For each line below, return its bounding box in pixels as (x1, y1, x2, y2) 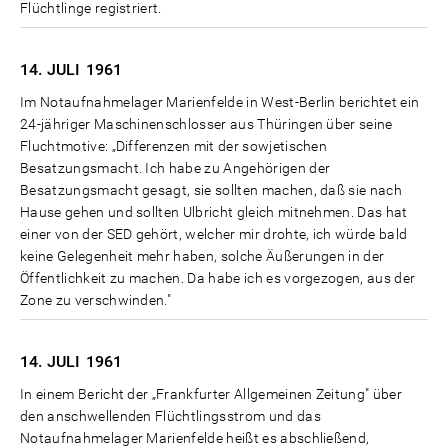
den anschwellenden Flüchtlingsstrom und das (20, 407, 321, 424)
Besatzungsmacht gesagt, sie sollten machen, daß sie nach (20, 181, 403, 198)
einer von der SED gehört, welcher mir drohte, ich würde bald (20, 225, 408, 242)
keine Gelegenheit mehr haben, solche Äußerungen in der (20, 247, 385, 264)
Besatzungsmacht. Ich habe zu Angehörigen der (20, 159, 331, 176)
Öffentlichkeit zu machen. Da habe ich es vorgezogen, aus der (20, 269, 416, 286)
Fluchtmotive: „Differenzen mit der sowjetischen (20, 137, 328, 154)
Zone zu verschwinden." (20, 291, 172, 308)
